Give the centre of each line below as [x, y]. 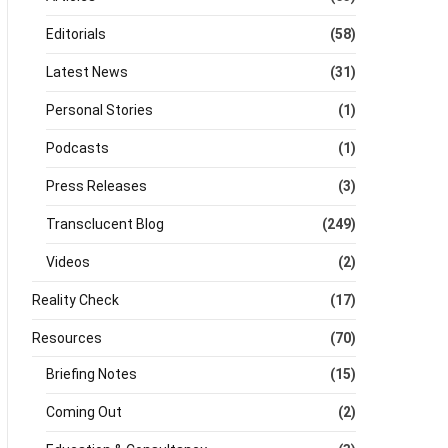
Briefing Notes [91, 374]
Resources [67, 338]
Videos [68, 262]
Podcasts [77, 148]
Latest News [87, 72]
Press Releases [96, 186]
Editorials [76, 34]
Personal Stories [99, 110]
